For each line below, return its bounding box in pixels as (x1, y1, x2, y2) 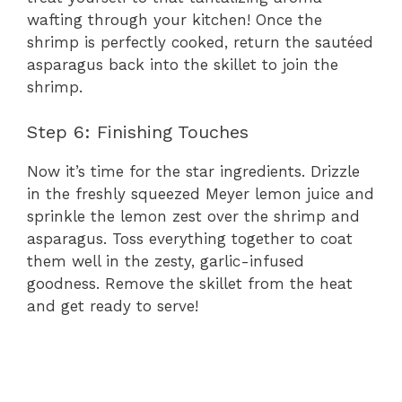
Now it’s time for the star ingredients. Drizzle (27, 162, 360, 181)
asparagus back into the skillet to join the (27, 55, 338, 74)
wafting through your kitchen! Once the (27, 10, 322, 29)
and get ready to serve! (27, 297, 198, 316)
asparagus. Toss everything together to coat (27, 230, 353, 249)
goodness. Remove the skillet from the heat (27, 275, 353, 293)
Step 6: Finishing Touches (27, 121, 249, 144)
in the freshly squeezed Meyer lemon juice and (27, 185, 374, 204)
